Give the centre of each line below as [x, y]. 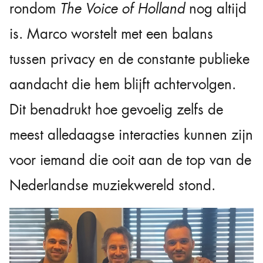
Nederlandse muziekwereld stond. [112, 185]
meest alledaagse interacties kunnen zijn [131, 135]
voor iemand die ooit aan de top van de [130, 160]
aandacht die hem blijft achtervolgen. [123, 84]
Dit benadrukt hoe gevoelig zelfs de [116, 109]
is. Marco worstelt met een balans [111, 34]
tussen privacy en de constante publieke [129, 59]
